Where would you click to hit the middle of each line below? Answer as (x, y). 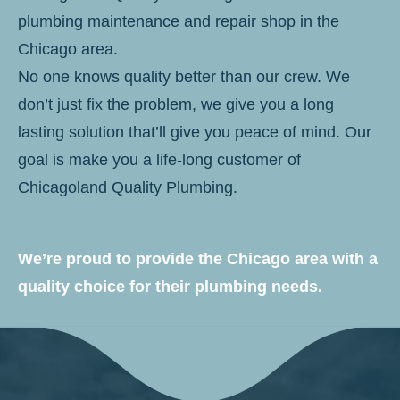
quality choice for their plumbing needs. (170, 286)
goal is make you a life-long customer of (159, 159)
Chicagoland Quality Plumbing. (128, 187)
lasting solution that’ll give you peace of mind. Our (195, 132)
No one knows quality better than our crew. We (184, 76)
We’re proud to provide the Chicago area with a (198, 258)
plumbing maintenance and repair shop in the (179, 21)
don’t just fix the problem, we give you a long (176, 104)
